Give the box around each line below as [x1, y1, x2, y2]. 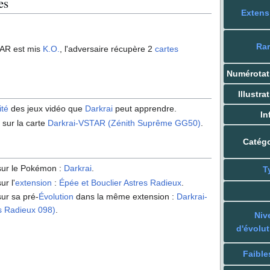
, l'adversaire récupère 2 [60, 43, 155, 54]
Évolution [39, 192, 74, 201]
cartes [155, 43, 178, 54]
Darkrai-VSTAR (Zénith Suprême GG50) [48, 118, 201, 128]
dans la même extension [74, 192, 170, 201]
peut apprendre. [113, 104, 177, 114]
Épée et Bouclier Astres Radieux [59, 177, 182, 187]
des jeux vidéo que [8, 104, 86, 114]
